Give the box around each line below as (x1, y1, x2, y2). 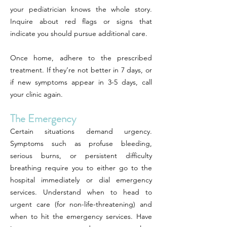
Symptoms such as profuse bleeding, (10, 139, 152, 148)
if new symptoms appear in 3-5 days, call (10, 78, 152, 87)
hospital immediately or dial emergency (10, 175, 152, 184)
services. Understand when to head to (10, 187, 152, 197)
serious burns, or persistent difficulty (10, 151, 152, 160)
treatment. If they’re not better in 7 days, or (10, 65, 152, 74)
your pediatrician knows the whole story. (10, 5, 152, 14)
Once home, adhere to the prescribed (10, 53, 152, 62)
